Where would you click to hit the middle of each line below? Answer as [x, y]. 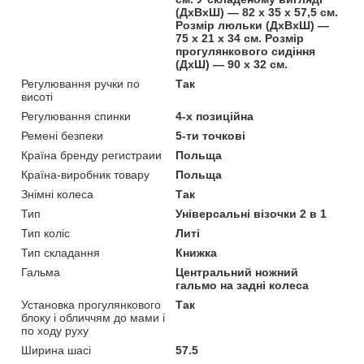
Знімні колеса [57, 194]
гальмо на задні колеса [243, 285]
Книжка [197, 252]
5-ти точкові [211, 135]
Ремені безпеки [62, 135]
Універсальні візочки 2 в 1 [251, 213]
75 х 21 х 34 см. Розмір [240, 38]
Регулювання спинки [76, 116]
